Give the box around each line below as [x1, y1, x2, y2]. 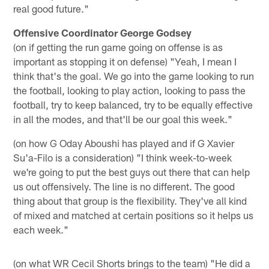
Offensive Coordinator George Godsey [13, 26, 192, 39]
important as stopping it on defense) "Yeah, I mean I [13, 55, 237, 68]
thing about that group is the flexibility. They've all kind [13, 195, 247, 207]
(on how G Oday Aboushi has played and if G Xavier [13, 137, 235, 150]
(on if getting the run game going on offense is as [13, 41, 223, 53]
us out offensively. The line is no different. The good [13, 180, 235, 193]
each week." [13, 223, 69, 236]
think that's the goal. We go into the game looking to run [13, 70, 255, 82]
